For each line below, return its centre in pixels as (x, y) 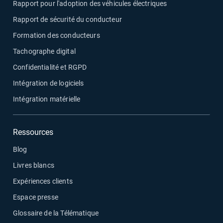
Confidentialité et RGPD (50, 67)
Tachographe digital (44, 51)
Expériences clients (43, 181)
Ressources (33, 132)
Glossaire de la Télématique (56, 213)
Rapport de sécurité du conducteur (67, 19)
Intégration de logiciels (49, 83)
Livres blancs (34, 165)
